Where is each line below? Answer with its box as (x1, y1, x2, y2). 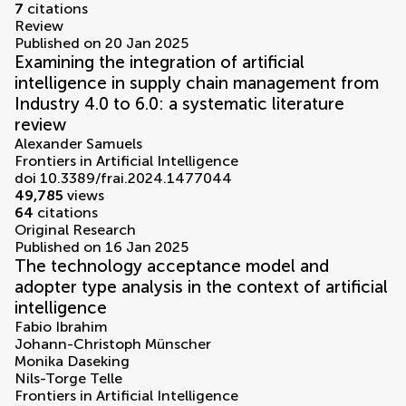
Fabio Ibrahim (14, 318, 108, 336)
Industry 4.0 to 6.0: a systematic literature (14, 93, 344, 115)
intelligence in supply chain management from (14, 72, 379, 94)
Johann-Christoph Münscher (14, 335, 211, 353)
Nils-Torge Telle (14, 370, 122, 388)
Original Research (14, 221, 136, 239)
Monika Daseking (14, 353, 130, 371)
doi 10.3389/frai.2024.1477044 (14, 169, 232, 188)
